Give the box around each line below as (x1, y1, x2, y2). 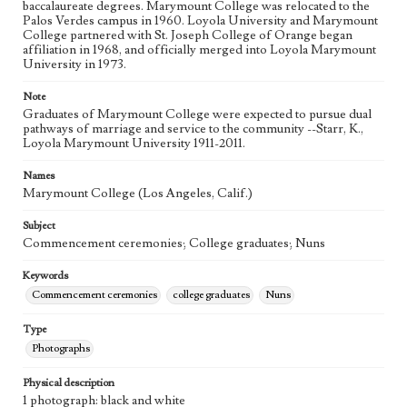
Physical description (23, 376, 114, 390)
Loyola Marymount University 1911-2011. (23, 135, 245, 152)
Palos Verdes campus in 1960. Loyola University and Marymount (23, 13, 378, 29)
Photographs (32, 342, 90, 355)
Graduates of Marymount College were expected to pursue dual (23, 106, 372, 123)
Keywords (23, 269, 68, 283)
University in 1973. (23, 56, 126, 73)
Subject (23, 219, 55, 233)
